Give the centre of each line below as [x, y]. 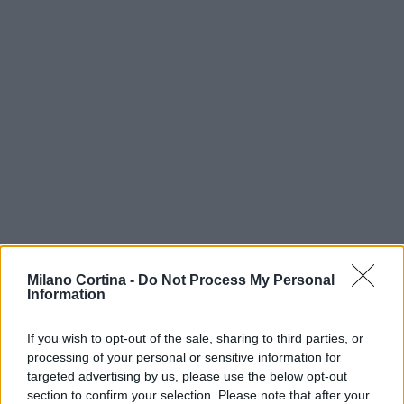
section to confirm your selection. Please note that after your [198, 395]
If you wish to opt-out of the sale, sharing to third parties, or [195, 338]
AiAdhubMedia [159, 312]
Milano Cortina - [83, 280]
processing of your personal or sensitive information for [184, 357]
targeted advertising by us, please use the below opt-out [187, 376]
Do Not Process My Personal [236, 280]
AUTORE [116, 293]
